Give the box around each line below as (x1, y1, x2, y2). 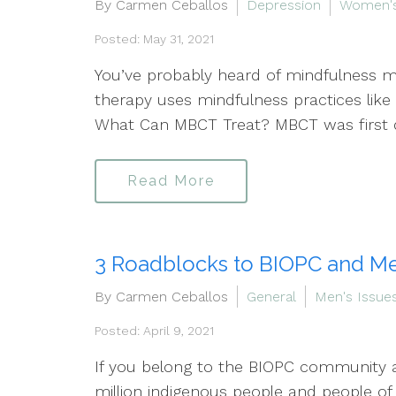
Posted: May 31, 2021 (95, 32, 214, 46)
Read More (127, 172, 215, 189)
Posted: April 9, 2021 (95, 324, 214, 338)
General (247, 288, 296, 305)
